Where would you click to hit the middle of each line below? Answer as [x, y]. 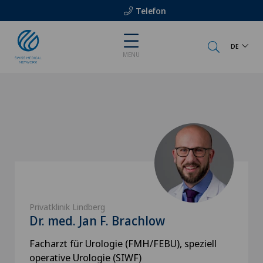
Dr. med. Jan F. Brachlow [97, 221]
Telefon [151, 11]
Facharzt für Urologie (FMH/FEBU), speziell [123, 243]
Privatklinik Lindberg [67, 207]
